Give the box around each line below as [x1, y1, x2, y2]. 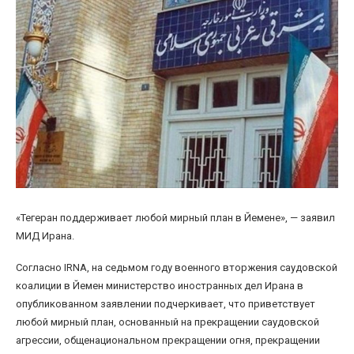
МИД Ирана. [16, 230, 74, 243]
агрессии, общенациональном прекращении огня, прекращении [16, 334, 320, 347]
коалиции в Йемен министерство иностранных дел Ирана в [16, 280, 303, 292]
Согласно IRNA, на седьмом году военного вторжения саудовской [16, 262, 337, 274]
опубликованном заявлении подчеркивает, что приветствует [16, 298, 315, 311]
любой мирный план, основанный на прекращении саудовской [16, 316, 319, 329]
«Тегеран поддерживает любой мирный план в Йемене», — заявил [16, 212, 335, 224]
